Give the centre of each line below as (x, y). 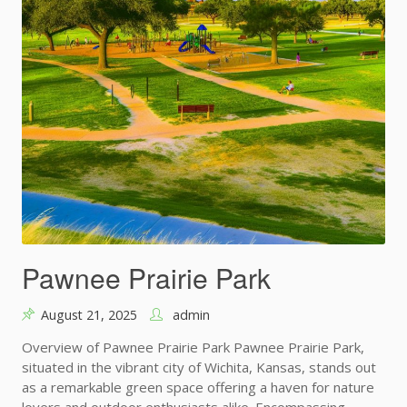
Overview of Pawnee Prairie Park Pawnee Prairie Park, (193, 347)
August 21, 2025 (89, 315)
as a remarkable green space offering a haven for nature (198, 387)
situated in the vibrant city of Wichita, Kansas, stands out (199, 367)
